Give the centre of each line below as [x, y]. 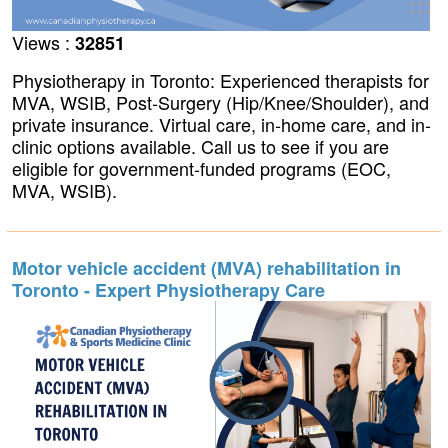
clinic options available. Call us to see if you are [200, 146]
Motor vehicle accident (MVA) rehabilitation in [206, 267]
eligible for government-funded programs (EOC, [201, 168]
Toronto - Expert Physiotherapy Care [168, 289]
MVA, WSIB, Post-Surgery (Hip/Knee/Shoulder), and [220, 102]
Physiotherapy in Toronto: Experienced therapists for [220, 80]
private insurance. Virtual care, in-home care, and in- [221, 124]
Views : [43, 42]
